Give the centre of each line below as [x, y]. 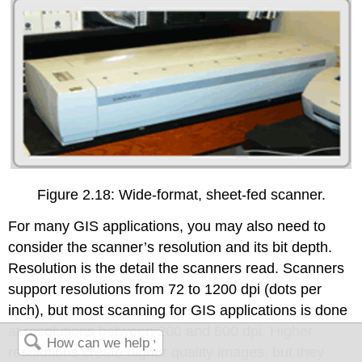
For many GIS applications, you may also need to [167, 227]
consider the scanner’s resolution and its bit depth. [170, 248]
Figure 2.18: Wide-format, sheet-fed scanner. [181, 195]
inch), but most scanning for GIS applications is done [178, 311]
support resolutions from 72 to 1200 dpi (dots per [165, 290]
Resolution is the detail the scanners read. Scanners [177, 269]
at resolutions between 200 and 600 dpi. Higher [161, 332]
